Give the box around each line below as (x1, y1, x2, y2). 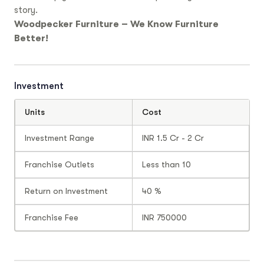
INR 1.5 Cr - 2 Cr (142, 133, 204, 143)
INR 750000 (142, 213, 187, 223)
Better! (14, 33, 48, 44)
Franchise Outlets (24, 160, 94, 170)
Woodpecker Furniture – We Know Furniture (14, 19, 219, 30)
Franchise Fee (24, 213, 78, 223)
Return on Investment (24, 186, 108, 196)
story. (14, 5, 38, 16)
